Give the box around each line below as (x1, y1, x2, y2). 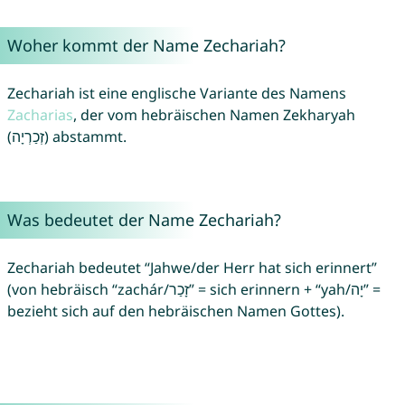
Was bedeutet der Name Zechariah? (6, 209, 281, 231)
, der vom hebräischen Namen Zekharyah (72, 105, 355, 126)
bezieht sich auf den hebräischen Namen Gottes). (6, 301, 344, 322)
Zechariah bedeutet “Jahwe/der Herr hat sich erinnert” (6, 258, 377, 278)
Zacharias (6, 105, 73, 126)
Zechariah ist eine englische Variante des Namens (6, 83, 346, 104)
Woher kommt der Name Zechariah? (6, 34, 286, 57)
